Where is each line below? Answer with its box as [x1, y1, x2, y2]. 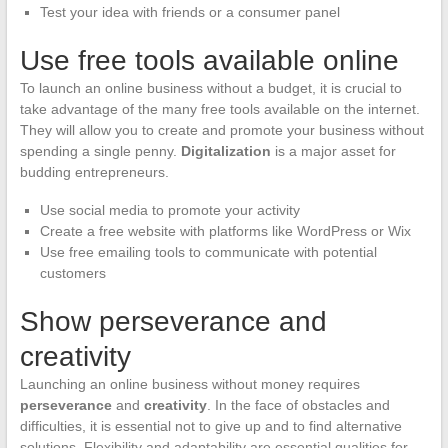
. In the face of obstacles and [206, 396, 390, 413]
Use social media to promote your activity [39, 201, 300, 218]
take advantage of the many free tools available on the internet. [19, 100, 420, 117]
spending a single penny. [19, 142, 181, 159]
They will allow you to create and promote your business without [19, 121, 424, 138]
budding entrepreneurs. [19, 163, 169, 180]
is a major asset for [270, 142, 396, 159]
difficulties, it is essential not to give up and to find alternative [19, 417, 402, 434]
